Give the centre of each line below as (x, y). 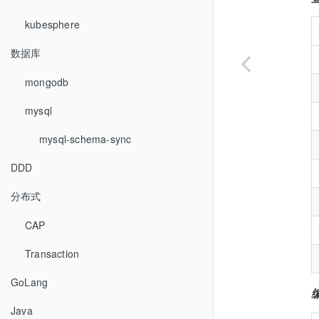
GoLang (30, 282)
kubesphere (52, 24)
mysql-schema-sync (85, 139)
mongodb (47, 82)
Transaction (52, 253)
